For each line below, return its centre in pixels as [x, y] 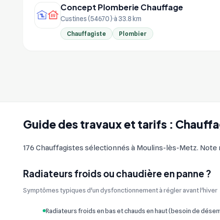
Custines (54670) [86, 18]
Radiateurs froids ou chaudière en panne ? [117, 174]
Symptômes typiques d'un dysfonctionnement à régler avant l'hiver [120, 190]
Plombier [133, 33]
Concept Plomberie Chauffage [122, 7]
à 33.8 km [128, 18]
